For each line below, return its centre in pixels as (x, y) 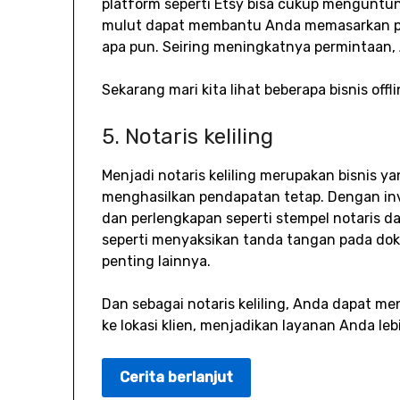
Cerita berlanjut (177, 377)
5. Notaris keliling (188, 136)
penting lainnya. (157, 261)
